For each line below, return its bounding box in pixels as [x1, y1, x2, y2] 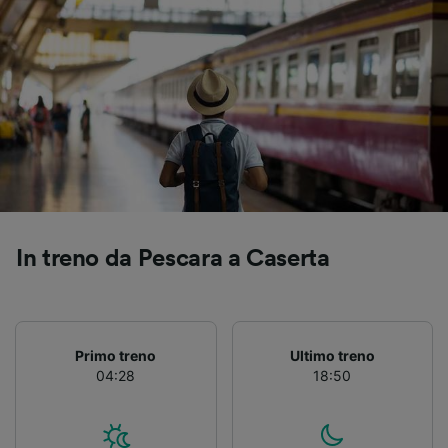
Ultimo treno [289, 347, 375, 365]
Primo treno [75, 347, 157, 365]
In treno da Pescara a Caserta [16, 247, 330, 272]
